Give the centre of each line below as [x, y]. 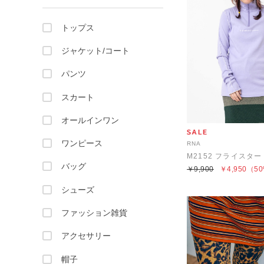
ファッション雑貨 [94, 213]
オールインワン [90, 120]
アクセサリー [86, 236]
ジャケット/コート [95, 50]
